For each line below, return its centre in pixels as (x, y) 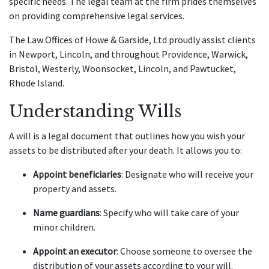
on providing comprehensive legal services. (98, 16)
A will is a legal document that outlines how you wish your (127, 136)
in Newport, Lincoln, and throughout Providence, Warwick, (128, 54)
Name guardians (66, 213)
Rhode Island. (38, 83)
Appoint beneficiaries (77, 174)
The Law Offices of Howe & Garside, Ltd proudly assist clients (132, 40)
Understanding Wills (98, 111)
